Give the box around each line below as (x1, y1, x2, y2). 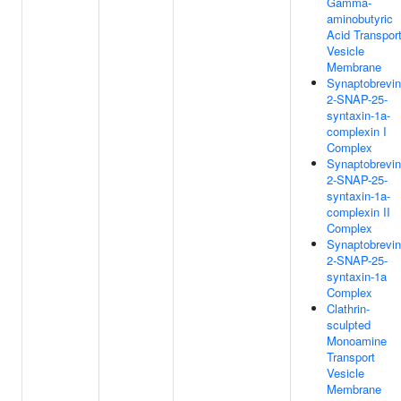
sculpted (327, 316, 371, 333)
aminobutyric (327, 10, 393, 27)
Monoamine (327, 332, 387, 349)
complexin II (327, 203, 390, 220)
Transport (327, 348, 375, 365)
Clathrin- (327, 300, 370, 317)
